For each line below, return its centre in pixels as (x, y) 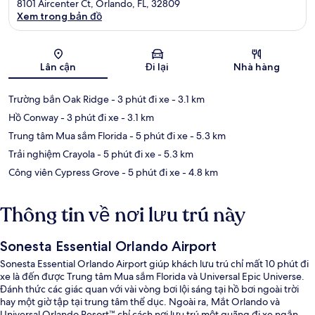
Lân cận (58, 67)
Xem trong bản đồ (59, 17)
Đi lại (157, 67)
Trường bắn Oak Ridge (59, 99)
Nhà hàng (257, 67)
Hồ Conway (33, 118)
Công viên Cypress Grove (64, 173)
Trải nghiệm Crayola (52, 154)
